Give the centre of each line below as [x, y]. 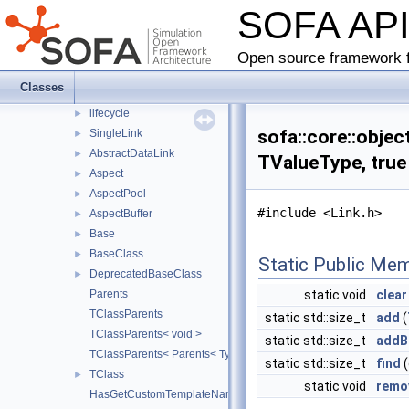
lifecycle [110, 113]
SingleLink [116, 133]
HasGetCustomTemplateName [165, 394]
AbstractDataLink [132, 153]
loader [91, 53]
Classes [42, 87]
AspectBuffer [121, 214]
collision [95, 33]
